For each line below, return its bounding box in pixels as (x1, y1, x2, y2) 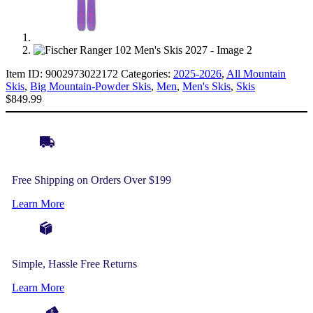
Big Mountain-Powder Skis (30, 80, 151, 92)
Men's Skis (182, 80, 231, 92)
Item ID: (6, 67, 45, 80)
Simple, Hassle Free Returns (11, 257, 137, 270)
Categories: (121, 67, 173, 80)
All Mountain (226, 67, 286, 80)
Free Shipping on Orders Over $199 (11, 173, 171, 186)
